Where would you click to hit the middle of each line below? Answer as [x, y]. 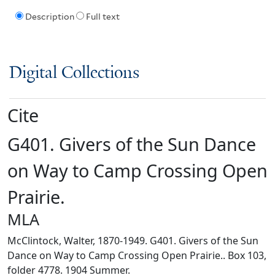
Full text [103, 17]
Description [49, 17]
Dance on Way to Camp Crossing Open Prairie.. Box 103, [137, 255]
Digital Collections [74, 73]
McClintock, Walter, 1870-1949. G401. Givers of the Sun [133, 240]
